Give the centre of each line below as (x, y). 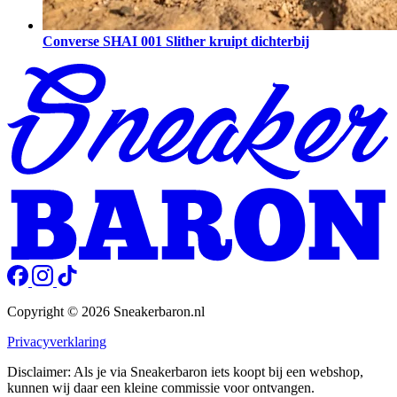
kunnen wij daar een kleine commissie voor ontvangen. (161, 387)
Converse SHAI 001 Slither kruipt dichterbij (176, 41)
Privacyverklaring (57, 341)
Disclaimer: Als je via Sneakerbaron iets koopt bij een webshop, (185, 371)
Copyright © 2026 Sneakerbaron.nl (106, 311)
